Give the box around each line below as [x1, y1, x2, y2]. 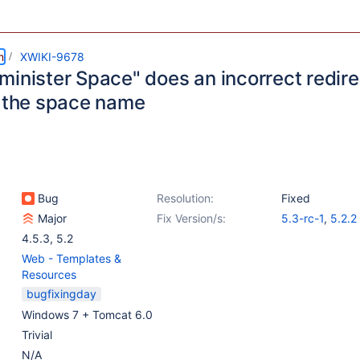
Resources [22, 268, 76, 281]
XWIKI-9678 [20, 50, 84, 63]
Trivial [22, 328, 52, 342]
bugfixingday [27, 287, 96, 301]
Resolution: [157, 191, 214, 205]
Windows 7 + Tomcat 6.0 [22, 308, 153, 321]
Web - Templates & [22, 252, 121, 265]
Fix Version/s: [157, 211, 226, 225]
